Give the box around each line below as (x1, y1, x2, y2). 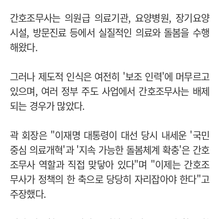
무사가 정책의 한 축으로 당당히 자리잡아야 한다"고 (10, 172, 209, 186)
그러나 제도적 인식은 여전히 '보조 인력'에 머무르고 (10, 69, 209, 84)
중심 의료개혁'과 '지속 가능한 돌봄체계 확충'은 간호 (10, 142, 210, 157)
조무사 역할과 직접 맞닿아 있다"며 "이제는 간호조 (10, 157, 209, 172)
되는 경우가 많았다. (10, 98, 85, 113)
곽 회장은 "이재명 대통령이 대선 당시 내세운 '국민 (10, 128, 209, 142)
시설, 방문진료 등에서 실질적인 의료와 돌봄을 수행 (10, 25, 209, 40)
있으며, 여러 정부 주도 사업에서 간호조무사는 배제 (10, 84, 209, 98)
